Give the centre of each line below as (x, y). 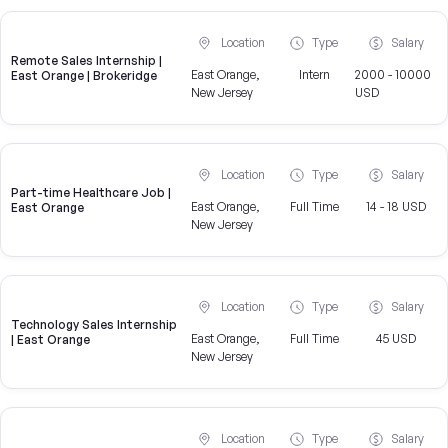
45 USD (396, 339)
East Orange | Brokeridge (84, 76)
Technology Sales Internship (94, 325)
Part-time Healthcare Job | (91, 193)
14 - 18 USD (396, 207)
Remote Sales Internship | (86, 61)
